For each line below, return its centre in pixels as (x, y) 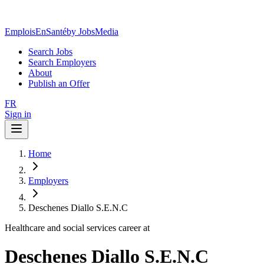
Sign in (18, 114)
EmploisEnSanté (36, 32)
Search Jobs (50, 52)
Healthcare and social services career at (77, 228)
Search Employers (62, 62)
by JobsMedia (93, 32)
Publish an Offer (59, 83)
